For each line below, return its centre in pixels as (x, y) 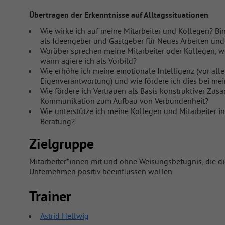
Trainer (50, 197)
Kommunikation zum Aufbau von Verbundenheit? (124, 101)
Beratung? (58, 121)
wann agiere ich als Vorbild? (88, 61)
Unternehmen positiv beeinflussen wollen (101, 172)
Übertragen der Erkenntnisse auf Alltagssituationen (119, 15)
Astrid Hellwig (65, 216)
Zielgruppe (62, 143)
